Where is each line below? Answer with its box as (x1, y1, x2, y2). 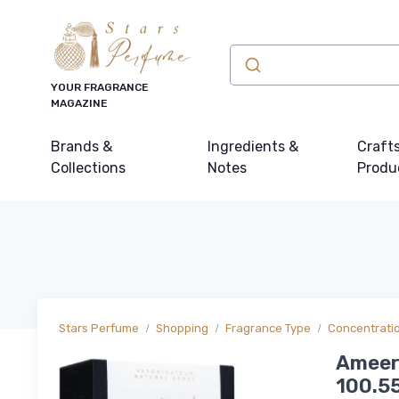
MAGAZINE (51, 97, 108, 110)
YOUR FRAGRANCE (51, 81, 149, 94)
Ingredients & (208, 138, 299, 155)
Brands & (51, 138, 112, 155)
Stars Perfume (59, 322, 139, 335)
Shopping (156, 322, 208, 335)
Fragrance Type (225, 322, 311, 335)
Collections (51, 159, 126, 176)
